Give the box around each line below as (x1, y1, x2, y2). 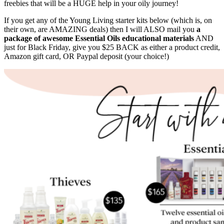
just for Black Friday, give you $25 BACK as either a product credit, (4, 42, 220, 51)
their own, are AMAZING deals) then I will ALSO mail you (4, 24, 196, 33)
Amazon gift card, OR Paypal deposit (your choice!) (4, 51, 169, 60)
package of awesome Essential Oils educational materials (4, 33, 194, 42)
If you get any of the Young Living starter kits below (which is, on (4, 15, 212, 24)
